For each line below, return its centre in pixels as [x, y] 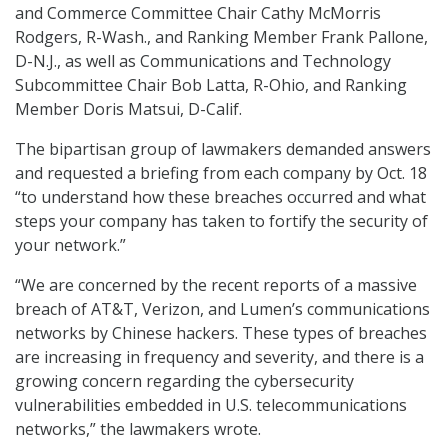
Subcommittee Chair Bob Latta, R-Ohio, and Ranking [211, 85]
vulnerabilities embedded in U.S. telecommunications [211, 405]
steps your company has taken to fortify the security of [221, 221]
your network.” [70, 245]
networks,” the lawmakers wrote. [138, 429]
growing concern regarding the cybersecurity [184, 381]
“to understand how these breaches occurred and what [220, 197]
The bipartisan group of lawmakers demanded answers [223, 149]
